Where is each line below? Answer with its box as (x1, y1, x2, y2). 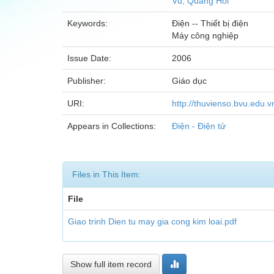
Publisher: (67, 76, 108, 86)
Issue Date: (67, 53, 114, 63)
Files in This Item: (72, 169, 141, 179)
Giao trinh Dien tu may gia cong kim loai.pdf (68, 217, 237, 226)
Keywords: (67, 18, 110, 28)
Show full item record (70, 259, 152, 269)
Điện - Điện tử (172, 121, 226, 131)
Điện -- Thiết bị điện (172, 18, 248, 28)
